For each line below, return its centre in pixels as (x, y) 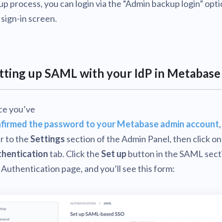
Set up (114, 154)
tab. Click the (75, 154)
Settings (48, 139)
